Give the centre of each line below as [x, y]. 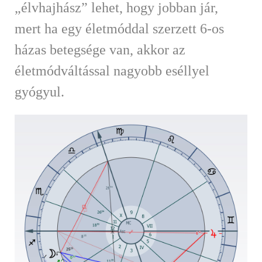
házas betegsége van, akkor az [100, 49]
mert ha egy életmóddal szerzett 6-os [119, 28]
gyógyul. [39, 92]
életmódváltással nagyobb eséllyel [112, 70]
